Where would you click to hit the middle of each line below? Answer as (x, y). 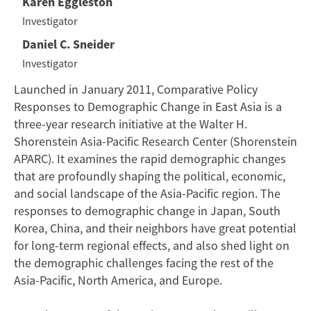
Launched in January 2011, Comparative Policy (136, 90)
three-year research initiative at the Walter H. (131, 124)
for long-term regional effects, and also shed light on (152, 246)
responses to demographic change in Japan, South (147, 211)
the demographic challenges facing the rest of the (144, 263)
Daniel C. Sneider (69, 44)
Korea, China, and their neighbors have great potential (155, 228)
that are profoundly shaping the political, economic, (150, 176)
